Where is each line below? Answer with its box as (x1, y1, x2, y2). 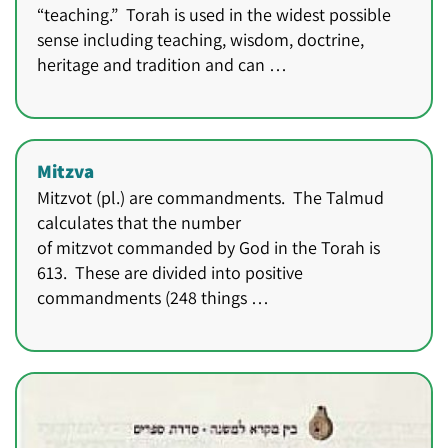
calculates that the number (37, 211, 241, 235)
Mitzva (37, 159, 94, 184)
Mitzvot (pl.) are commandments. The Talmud (37, 186, 384, 210)
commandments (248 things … (37, 286, 269, 310)
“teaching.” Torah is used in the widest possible (37, 3, 391, 27)
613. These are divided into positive (37, 261, 303, 285)
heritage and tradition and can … (37, 53, 287, 77)
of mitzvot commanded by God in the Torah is (37, 236, 380, 260)
